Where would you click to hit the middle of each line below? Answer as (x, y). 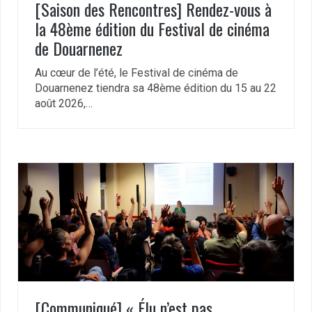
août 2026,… (64, 103)
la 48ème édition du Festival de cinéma (152, 28)
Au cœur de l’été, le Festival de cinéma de (136, 72)
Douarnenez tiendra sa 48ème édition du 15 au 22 (156, 88)
